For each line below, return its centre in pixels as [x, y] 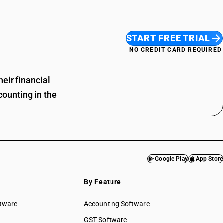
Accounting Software [117, 204]
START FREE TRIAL [168, 38]
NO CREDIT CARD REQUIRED [176, 50]
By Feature [103, 182]
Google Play [171, 159]
